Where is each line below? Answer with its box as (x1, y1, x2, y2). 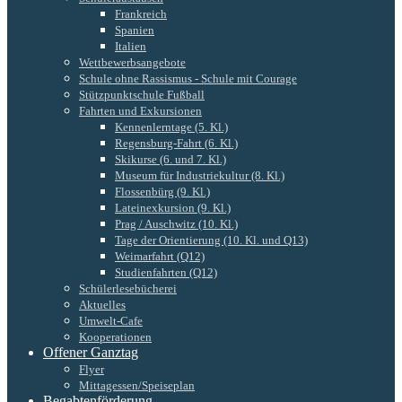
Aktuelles (79, 297, 126, 311)
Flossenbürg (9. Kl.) (115, 184, 210, 198)
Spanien (115, 22, 154, 37)
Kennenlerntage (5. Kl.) (115, 119, 228, 134)
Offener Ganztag (43, 344, 138, 360)
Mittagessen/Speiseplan (79, 378, 195, 392)
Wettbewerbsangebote (79, 55, 186, 69)
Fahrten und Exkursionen (79, 103, 202, 118)
